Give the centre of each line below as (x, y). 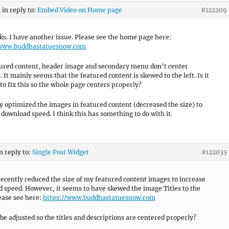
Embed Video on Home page (80, 10)
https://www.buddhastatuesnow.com (99, 197)
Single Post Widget (61, 152)
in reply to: (20, 10)
